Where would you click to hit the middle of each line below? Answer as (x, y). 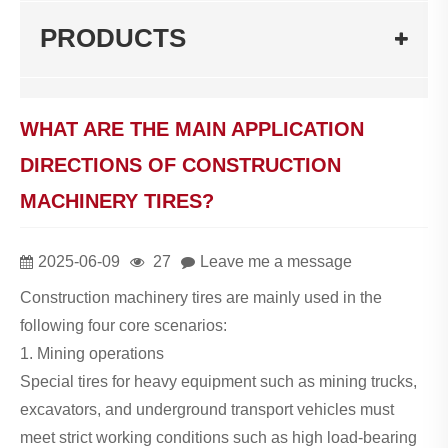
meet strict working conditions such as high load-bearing (218, 437)
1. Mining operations (92, 353)
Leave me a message (276, 261)
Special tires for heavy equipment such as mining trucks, (218, 381)
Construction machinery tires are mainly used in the (201, 297)
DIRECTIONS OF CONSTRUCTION (180, 164)
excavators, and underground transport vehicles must (207, 409)
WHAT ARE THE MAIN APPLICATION (192, 128)
